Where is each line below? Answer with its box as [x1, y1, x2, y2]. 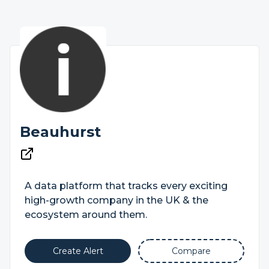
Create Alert [52, 246, 103, 256]
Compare [172, 246, 211, 256]
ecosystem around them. [25, 209, 147, 220]
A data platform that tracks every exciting [25, 180, 228, 192]
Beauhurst [20, 123, 101, 141]
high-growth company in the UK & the [25, 195, 208, 206]
